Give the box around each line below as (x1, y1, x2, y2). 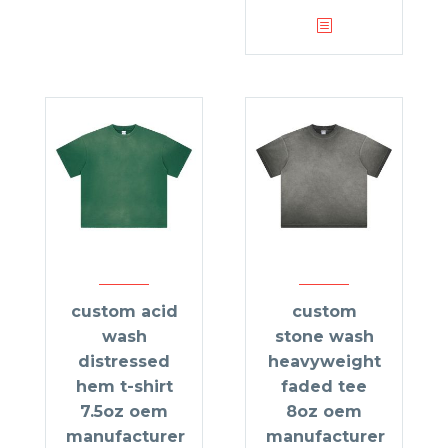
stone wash (274, 327, 374, 347)
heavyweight (267, 352, 381, 372)
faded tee (281, 377, 367, 397)
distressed (78, 352, 170, 372)
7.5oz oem (80, 402, 168, 422)
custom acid (70, 302, 178, 322)
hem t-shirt (75, 377, 173, 397)
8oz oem (286, 402, 362, 422)
